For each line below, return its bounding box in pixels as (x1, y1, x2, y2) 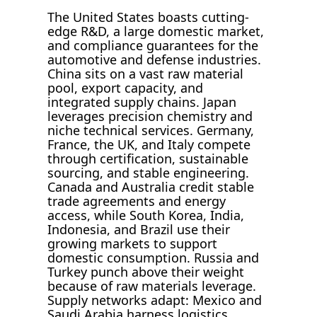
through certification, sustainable (47, 149, 249, 167)
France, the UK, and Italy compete (47, 135, 251, 153)
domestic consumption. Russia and (47, 248, 260, 266)
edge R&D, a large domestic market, (47, 22, 265, 40)
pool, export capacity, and (47, 79, 204, 96)
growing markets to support (47, 234, 218, 252)
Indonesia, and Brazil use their (47, 220, 231, 238)
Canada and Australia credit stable (47, 178, 255, 195)
